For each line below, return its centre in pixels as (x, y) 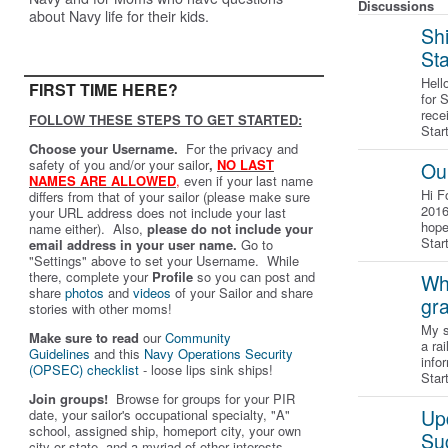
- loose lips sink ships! (206, 369)
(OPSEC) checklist (84, 369)
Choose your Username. (103, 148)
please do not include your (230, 228)
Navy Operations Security (218, 353)
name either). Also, (88, 228)
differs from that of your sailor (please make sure (169, 196)
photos (84, 292)
